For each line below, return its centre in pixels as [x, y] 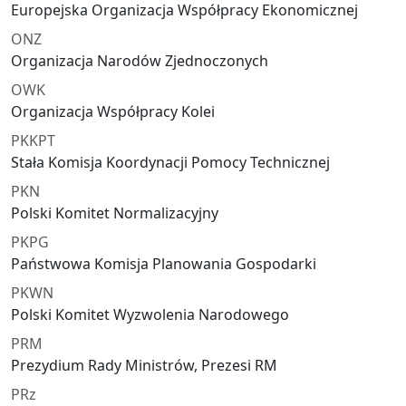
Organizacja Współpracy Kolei [113, 112]
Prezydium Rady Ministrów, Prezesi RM [144, 366]
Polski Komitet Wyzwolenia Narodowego [150, 315]
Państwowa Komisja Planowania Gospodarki [164, 264]
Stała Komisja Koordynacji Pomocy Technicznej [170, 163]
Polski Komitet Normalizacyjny [115, 213]
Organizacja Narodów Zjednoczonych [140, 61]
